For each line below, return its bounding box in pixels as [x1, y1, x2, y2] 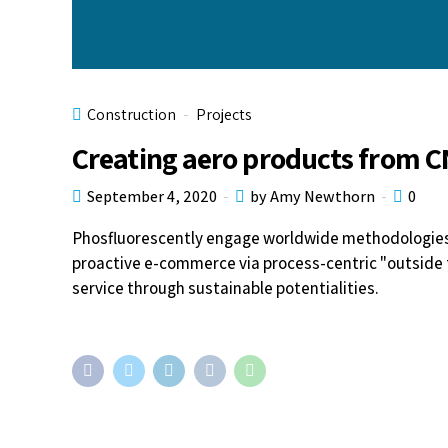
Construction [87, 104, 176, 126]
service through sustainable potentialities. [72, 277, 379, 300]
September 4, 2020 [87, 186, 217, 208]
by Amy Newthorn [250, 186, 375, 208]
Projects [196, 104, 252, 126]
